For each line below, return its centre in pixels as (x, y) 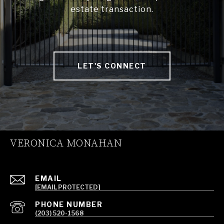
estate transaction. (112, 9)
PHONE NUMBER (69, 204)
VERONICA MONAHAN (66, 144)
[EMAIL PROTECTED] (68, 187)
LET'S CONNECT (112, 66)
